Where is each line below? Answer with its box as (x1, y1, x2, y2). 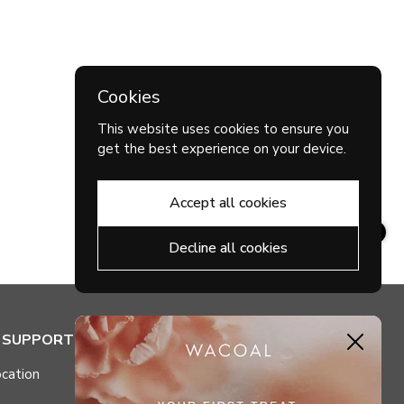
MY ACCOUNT (186, 330, 285, 350)
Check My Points (186, 365, 289, 383)
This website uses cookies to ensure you (97, 120, 349, 138)
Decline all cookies (169, 238, 288, 258)
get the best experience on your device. (97, 140, 346, 158)
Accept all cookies (170, 193, 287, 213)
